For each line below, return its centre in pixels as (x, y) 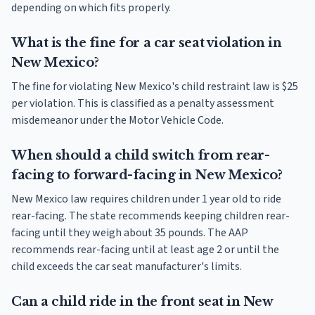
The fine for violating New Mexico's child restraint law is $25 (155, 86)
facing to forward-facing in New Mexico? (147, 175)
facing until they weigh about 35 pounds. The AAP (130, 232)
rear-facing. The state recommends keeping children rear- (150, 216)
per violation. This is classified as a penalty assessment (143, 103)
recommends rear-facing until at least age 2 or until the (145, 249)
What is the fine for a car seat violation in (147, 43)
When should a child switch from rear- (141, 155)
